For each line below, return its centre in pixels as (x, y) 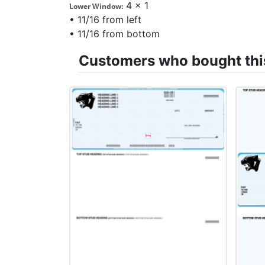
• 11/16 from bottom (114, 34)
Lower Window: (96, 7)
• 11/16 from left (105, 20)
